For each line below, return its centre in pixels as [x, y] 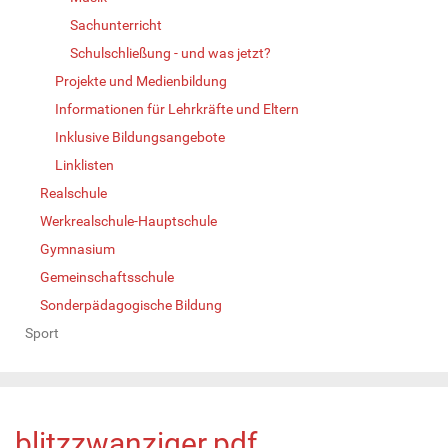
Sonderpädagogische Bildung [131, 304]
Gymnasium [77, 248]
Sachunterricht [116, 24]
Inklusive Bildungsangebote [140, 136]
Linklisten [84, 164]
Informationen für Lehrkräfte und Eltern [177, 108]
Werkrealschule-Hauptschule [128, 220]
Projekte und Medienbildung [141, 80]
